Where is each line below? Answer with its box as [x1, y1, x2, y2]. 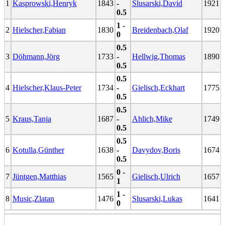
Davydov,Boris [132, 146, 180, 154]
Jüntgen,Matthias [12, 172, 66, 181]
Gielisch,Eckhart [132, 83, 185, 92]
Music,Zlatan [12, 194, 54, 203]
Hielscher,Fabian [12, 26, 66, 34]
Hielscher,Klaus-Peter [12, 83, 81, 92]
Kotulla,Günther [12, 146, 64, 154]
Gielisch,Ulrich [132, 172, 180, 181]
